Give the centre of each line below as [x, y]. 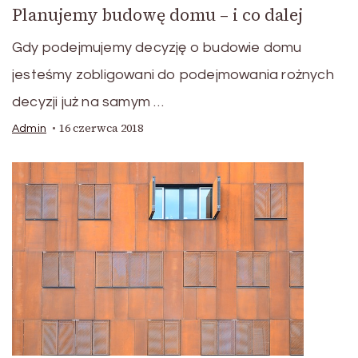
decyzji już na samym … [88, 102]
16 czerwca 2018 [101, 129]
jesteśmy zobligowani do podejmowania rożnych [173, 75]
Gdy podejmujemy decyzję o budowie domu [157, 48]
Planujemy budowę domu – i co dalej [157, 15]
